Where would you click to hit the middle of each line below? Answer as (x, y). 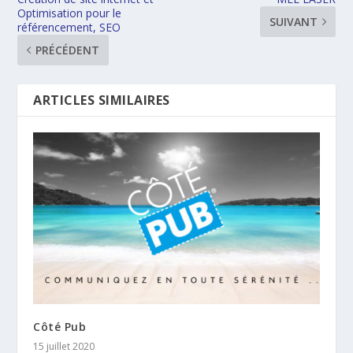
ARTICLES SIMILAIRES (102, 100)
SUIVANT (293, 22)
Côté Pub (60, 326)
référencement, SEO (69, 28)
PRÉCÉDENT (68, 50)
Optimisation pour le (70, 13)
